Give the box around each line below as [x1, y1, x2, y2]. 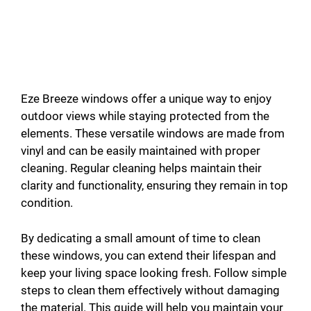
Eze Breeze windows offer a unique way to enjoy [21, 92, 271, 106]
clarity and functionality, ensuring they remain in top [21, 178, 288, 193]
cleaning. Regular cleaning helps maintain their [21, 161, 262, 176]
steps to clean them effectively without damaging [21, 283, 280, 297]
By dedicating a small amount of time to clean [21, 230, 260, 245]
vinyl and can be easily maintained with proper [21, 144, 260, 158]
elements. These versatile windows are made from [21, 126, 285, 141]
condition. [21, 196, 73, 210]
